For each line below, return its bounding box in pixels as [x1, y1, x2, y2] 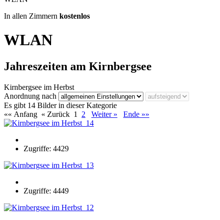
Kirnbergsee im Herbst [4, 82, 74, 91]
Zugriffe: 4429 [24, 144, 69, 153]
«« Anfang [4, 110, 41, 118]
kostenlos [59, 12, 90, 20]
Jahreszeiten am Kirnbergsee [4, 59, 152, 73]
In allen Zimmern [4, 12, 59, 20]
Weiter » [91, 110, 117, 118]
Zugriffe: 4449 [24, 186, 69, 195]
